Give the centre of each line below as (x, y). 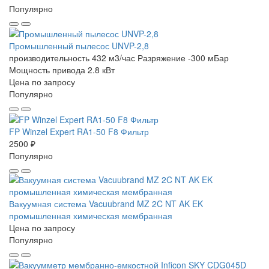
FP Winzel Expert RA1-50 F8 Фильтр (79, 131)
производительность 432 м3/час (72, 58)
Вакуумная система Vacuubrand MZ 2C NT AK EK (106, 203)
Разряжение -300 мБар (183, 58)
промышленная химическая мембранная (91, 215)
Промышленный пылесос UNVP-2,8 (79, 46)
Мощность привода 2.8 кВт (62, 70)
